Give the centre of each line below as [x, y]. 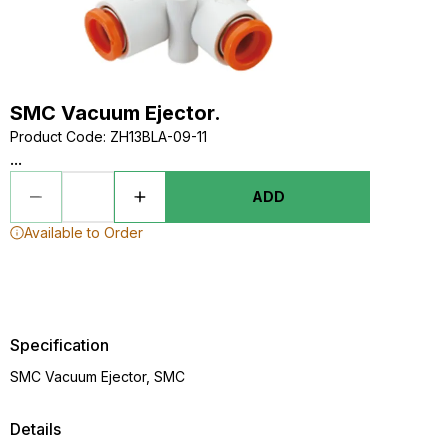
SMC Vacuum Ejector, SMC [97, 376]
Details [35, 429]
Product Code [56, 136]
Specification [59, 345]
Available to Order [83, 232]
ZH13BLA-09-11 [158, 136]
